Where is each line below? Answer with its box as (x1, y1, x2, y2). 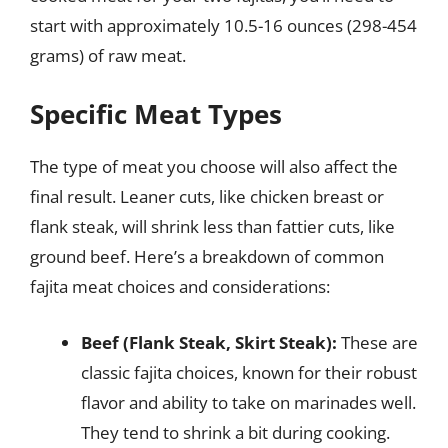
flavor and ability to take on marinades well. (81, 390, 416, 414)
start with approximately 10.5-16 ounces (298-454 (30, 13, 417, 37)
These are (337, 330, 418, 354)
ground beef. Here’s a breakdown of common (30, 245, 384, 268)
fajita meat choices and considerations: (30, 275, 330, 298)
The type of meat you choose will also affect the (30, 155, 398, 178)
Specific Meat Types (30, 96, 282, 132)
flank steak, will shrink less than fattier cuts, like (30, 215, 395, 238)
